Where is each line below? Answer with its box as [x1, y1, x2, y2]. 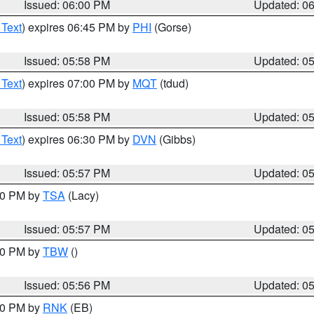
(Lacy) [65, 187, 99, 203]
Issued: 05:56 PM [24, 277, 111, 293]
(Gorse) [151, 19, 191, 35]
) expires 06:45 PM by [22, 19, 132, 35]
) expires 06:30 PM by [22, 131, 132, 147]
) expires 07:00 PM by [22, 75, 132, 91]
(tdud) [157, 75, 189, 91]
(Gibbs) [156, 131, 196, 147]
